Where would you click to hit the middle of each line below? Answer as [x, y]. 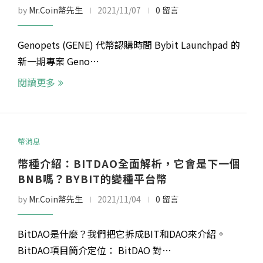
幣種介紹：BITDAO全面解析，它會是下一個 [129, 163]
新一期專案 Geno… [59, 61]
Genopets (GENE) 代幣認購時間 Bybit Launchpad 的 [129, 45]
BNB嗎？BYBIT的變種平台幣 [93, 179]
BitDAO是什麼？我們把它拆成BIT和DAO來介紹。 [122, 234]
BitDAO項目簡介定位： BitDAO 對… [95, 250]
